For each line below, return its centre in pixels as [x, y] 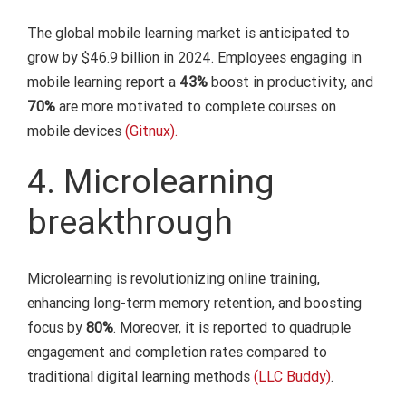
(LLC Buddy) [292, 377]
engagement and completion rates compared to [177, 353]
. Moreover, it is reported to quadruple [232, 328]
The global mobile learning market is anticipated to [188, 33]
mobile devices [76, 131]
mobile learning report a [103, 82]
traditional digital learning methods [140, 377]
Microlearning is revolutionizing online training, [173, 279]
